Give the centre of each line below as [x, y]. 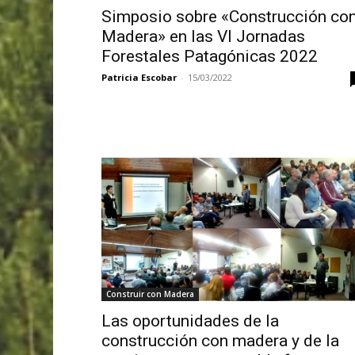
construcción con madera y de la [220, 341]
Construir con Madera [150, 294]
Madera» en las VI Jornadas [203, 37]
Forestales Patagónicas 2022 [209, 57]
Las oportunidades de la [190, 321]
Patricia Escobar [139, 78]
